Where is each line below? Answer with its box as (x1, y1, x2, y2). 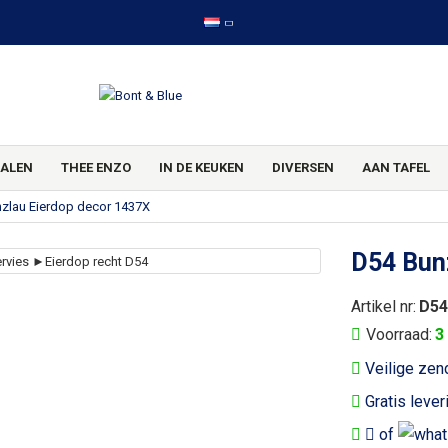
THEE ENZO (60, 160, 131, 175)
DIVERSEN (272, 160, 335, 175)
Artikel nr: (351, 297, 416, 316)
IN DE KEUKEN (158, 160, 244, 175)
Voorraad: (366, 325, 432, 344)
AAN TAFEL (362, 160, 431, 175)
